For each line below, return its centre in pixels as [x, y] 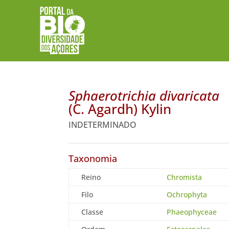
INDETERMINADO [103, 124]
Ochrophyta [187, 194]
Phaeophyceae [192, 212]
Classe [93, 212]
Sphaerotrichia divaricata [144, 95]
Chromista [185, 177]
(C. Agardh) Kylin [120, 109]
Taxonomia [93, 158]
